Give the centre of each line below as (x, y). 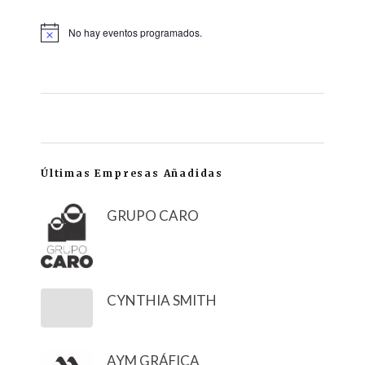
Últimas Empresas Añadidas (132, 174)
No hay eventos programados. (135, 33)
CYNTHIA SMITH (162, 301)
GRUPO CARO (153, 216)
